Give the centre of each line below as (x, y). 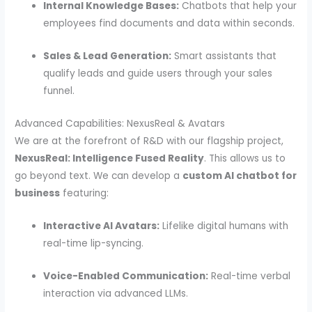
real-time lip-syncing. (94, 243)
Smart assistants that (224, 56)
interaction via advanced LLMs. (116, 293)
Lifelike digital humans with (224, 226)
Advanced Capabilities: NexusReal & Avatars (120, 123)
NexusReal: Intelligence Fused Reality (110, 158)
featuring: (85, 193)
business (38, 193)
